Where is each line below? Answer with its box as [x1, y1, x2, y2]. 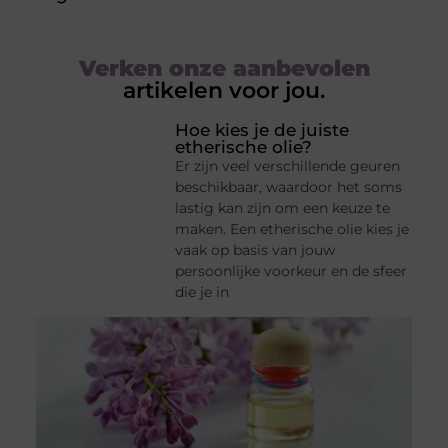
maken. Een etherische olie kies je [175, 220, 410, 239]
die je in [175, 283, 230, 302]
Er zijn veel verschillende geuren [175, 157, 401, 176]
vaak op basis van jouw [175, 241, 336, 260]
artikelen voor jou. [123, 77, 325, 105]
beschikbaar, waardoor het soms [175, 178, 403, 197]
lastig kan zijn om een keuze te [175, 199, 391, 218]
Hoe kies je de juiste [175, 120, 350, 141]
